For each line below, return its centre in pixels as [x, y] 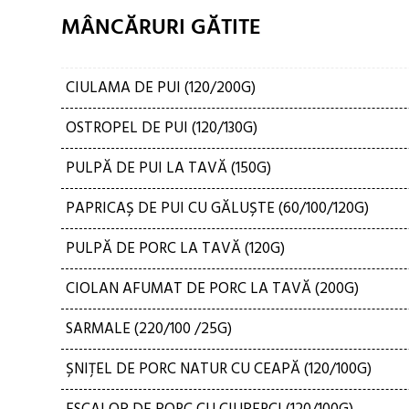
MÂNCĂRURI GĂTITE [161, 28]
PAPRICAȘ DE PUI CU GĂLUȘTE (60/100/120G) [217, 209]
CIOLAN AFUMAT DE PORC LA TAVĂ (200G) [212, 289]
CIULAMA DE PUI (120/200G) [161, 88]
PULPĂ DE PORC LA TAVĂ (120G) [175, 249]
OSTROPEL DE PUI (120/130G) [162, 128]
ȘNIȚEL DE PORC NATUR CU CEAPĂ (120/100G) [219, 369]
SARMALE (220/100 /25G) [149, 329]
